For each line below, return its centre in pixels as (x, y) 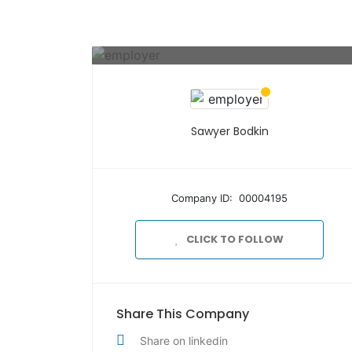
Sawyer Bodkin (229, 131)
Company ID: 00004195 (229, 198)
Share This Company (183, 314)
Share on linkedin (184, 341)
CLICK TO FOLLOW (235, 239)
